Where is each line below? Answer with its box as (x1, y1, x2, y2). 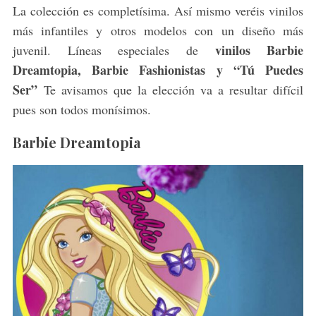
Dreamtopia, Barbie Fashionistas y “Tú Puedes (12, 60, 304, 79)
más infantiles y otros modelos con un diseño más (12, 21, 304, 39)
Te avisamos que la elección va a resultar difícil (43, 80, 304, 98)
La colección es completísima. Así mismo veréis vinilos (12, 1, 304, 19)
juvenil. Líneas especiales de (12, 41, 215, 59)
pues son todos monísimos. (12, 100, 151, 118)
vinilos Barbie (214, 40, 304, 59)
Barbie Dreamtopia (12, 132, 140, 152)
